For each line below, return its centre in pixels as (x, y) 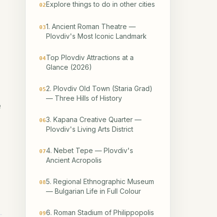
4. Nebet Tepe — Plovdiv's (90, 151)
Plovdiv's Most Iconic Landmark (96, 36)
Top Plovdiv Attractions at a (90, 58)
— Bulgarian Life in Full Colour (93, 191)
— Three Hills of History (84, 98)
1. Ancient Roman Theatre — (91, 27)
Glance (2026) (69, 67)
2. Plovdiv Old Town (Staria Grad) (99, 89)
